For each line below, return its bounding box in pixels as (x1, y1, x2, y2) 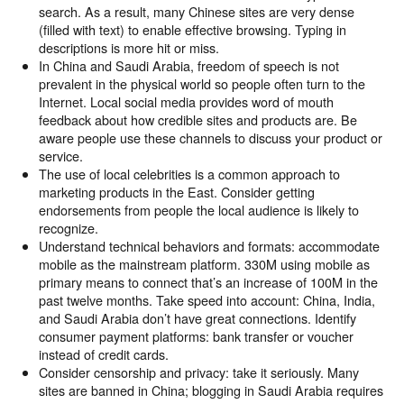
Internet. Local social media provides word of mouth (38, 92, 334, 112)
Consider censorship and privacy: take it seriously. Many (38, 363, 359, 382)
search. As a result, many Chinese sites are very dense (38, 2, 354, 22)
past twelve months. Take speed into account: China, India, (38, 290, 375, 310)
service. (38, 146, 83, 166)
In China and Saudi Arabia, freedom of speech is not (38, 56, 339, 76)
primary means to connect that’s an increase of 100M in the (38, 272, 378, 292)
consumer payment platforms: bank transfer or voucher (38, 326, 353, 346)
